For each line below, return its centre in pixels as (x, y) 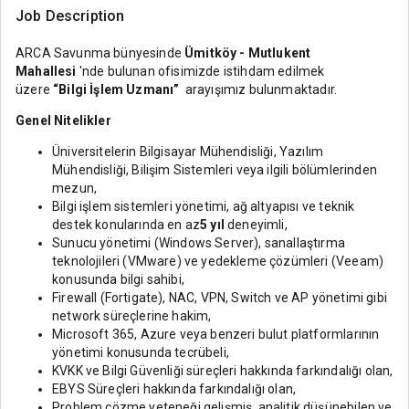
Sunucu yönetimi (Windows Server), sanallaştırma (199, 243)
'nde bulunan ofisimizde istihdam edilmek (200, 71)
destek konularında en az (126, 225)
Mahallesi (46, 71)
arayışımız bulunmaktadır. (260, 89)
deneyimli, (256, 225)
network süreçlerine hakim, (132, 316)
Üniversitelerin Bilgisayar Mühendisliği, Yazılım (188, 152)
